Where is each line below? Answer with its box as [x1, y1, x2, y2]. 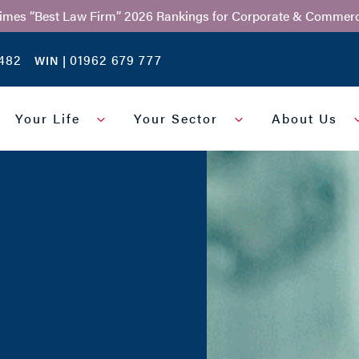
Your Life [14, 109, 80, 128]
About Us [271, 109, 337, 128]
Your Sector [133, 109, 218, 128]
